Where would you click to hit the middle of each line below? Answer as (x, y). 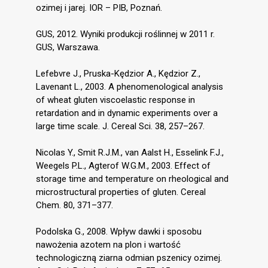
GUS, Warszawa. (68, 47)
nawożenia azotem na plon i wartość (108, 244)
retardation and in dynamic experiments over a (127, 113)
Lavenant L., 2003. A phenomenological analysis (130, 86)
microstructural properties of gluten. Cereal (121, 192)
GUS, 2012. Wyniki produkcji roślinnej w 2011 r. (125, 34)
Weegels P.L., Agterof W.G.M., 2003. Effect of (123, 165)
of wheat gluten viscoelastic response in (115, 100)
